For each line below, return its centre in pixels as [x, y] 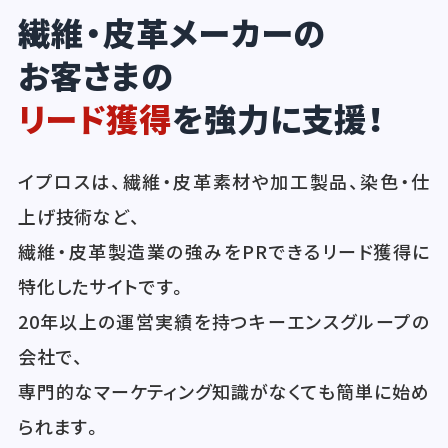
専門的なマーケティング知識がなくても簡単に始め [224, 390]
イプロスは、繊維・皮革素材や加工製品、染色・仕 [224, 180]
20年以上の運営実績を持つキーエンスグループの [224, 320]
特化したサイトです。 [103, 285]
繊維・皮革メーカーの [172, 32]
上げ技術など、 [79, 215]
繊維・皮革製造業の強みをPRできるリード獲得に [224, 250]
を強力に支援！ [278, 118]
